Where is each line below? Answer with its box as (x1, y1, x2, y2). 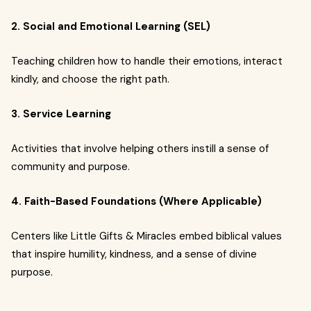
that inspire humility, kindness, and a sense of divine (11, 247, 257, 261)
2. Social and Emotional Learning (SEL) (11, 19, 210, 33)
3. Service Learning (11, 107, 111, 121)
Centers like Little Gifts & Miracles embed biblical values (11, 229, 282, 243)
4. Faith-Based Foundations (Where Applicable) (11, 194, 262, 208)
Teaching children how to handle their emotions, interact (11, 54, 283, 68)
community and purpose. (11, 160, 130, 174)
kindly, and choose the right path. (11, 72, 169, 86)
